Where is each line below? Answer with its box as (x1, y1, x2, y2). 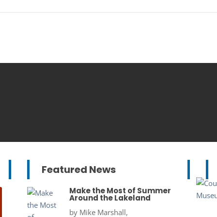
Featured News (41, 163, 116, 177)
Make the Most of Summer (69, 186, 171, 196)
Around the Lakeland (69, 193, 151, 203)
